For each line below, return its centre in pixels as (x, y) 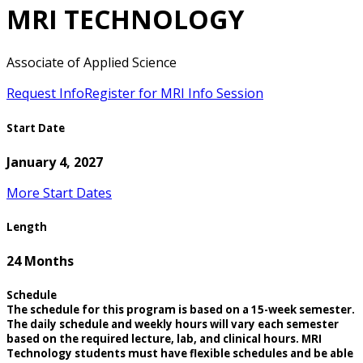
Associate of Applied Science (92, 63)
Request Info (45, 94)
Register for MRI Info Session (174, 94)
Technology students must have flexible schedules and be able (180, 354)
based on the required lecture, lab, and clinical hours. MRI (164, 339)
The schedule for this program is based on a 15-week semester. (181, 310)
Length (27, 226)
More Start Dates (59, 192)
